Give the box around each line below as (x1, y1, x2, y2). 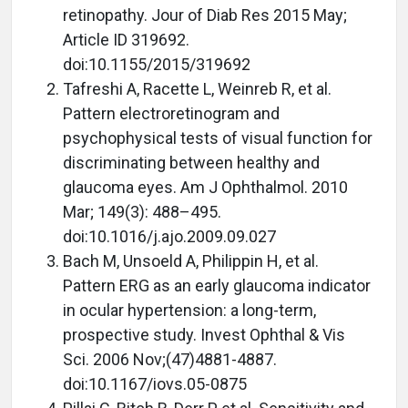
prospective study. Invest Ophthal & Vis (63, 325, 345, 345)
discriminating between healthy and (63, 153, 320, 173)
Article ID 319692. (63, 30, 189, 50)
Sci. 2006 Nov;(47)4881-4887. (63, 350, 277, 370)
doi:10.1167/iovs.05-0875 (63, 374, 247, 394)
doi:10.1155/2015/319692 (63, 55, 250, 75)
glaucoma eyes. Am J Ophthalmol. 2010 (63, 178, 348, 198)
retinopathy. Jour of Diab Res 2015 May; (63, 5, 347, 25)
